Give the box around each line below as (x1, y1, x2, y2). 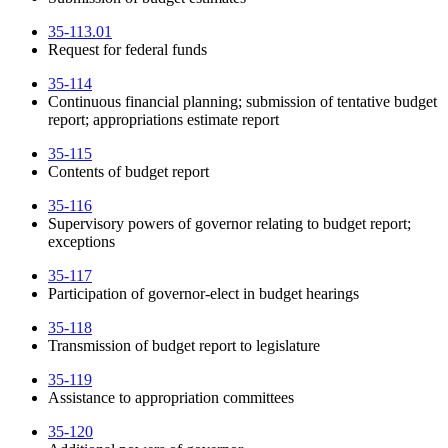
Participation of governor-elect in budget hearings (48, 285, 359, 303)
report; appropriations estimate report (48, 111, 279, 129)
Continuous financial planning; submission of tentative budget (48, 93, 437, 111)
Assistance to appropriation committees (48, 389, 294, 407)
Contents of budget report (48, 163, 209, 181)
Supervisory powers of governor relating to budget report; (48, 215, 411, 233)
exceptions (48, 233, 115, 251)
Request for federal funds (48, 41, 207, 59)
